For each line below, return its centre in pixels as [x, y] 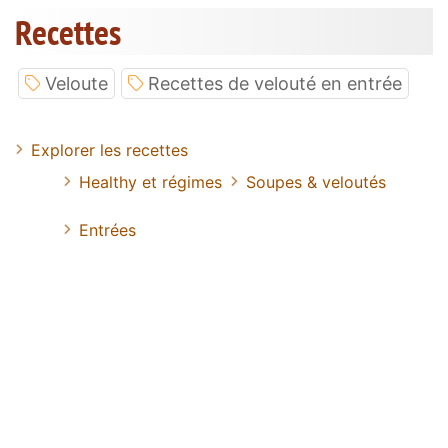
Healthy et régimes [150, 182]
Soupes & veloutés [316, 182]
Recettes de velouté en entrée [275, 84]
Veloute [76, 84]
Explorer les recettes [109, 150]
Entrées [107, 230]
